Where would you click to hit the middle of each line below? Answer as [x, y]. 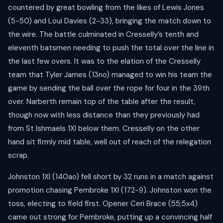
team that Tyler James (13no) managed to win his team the [110, 75]
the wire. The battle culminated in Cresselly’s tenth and [103, 35]
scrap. [18, 156]
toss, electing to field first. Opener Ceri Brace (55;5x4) [103, 204]
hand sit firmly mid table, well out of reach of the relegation [110, 142]
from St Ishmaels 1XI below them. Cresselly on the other [104, 129]
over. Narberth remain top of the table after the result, [102, 102]
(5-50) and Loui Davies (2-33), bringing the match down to [110, 21]
